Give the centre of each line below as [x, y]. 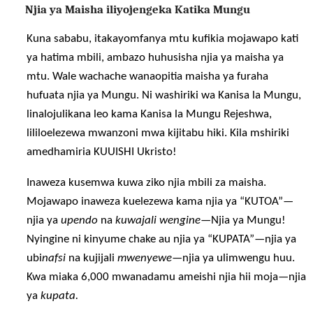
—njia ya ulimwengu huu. [234, 258]
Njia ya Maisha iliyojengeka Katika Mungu [137, 9]
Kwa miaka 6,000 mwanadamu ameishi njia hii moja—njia [167, 277]
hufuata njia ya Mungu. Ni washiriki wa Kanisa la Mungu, [164, 95]
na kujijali [92, 258]
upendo [80, 220]
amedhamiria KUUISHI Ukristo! [102, 152]
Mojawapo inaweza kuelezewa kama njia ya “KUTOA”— [160, 201]
